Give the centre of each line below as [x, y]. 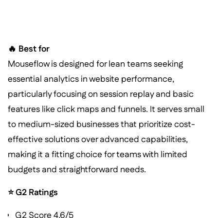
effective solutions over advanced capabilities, [98, 140]
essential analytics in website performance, [91, 79]
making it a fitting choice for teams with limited [97, 155]
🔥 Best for [28, 49]
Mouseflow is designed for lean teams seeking [95, 64]
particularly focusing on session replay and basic [100, 94]
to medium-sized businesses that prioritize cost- [101, 125]
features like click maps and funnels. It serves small [106, 109]
